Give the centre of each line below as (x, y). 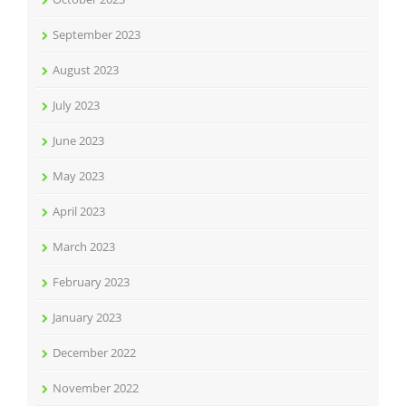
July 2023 (76, 105)
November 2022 (96, 388)
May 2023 (78, 176)
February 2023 (91, 282)
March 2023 (84, 246)
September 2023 (97, 34)
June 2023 (78, 140)
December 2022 (94, 353)
